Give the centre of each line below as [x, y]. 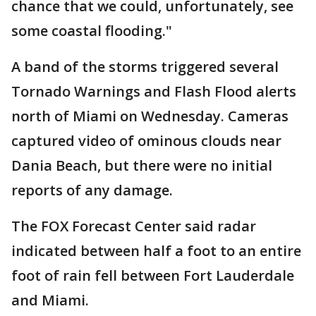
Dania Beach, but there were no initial [142, 165]
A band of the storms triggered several [145, 67]
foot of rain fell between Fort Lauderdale [153, 275]
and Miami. [50, 300]
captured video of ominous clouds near [146, 141]
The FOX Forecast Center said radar [134, 226]
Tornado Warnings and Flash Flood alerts [154, 91]
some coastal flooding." [92, 31]
